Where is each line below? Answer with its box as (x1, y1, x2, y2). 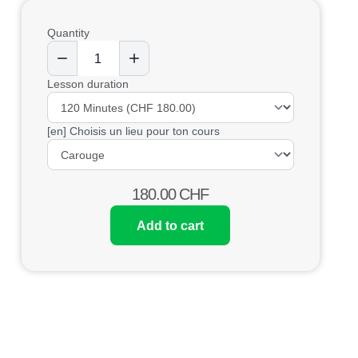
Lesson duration (46, 76, 129, 91)
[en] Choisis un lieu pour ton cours (46, 123, 220, 138)
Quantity (46, 25, 89, 40)
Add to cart (137, 217, 205, 234)
